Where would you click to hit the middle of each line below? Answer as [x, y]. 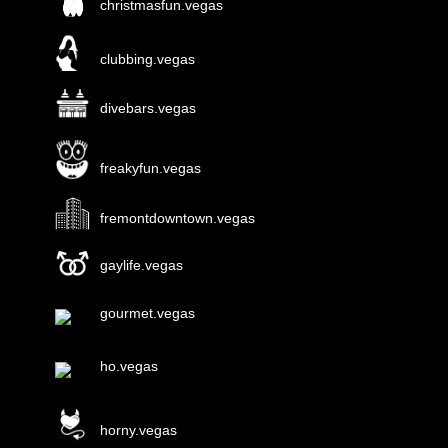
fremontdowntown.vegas [177, 217]
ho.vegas [128, 366]
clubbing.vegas [147, 58]
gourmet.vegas [147, 313]
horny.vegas [138, 430]
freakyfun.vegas [150, 168]
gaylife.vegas [141, 265]
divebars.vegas [147, 108]
